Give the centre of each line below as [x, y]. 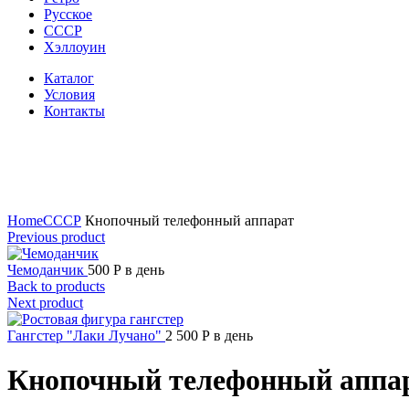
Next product [45, 303]
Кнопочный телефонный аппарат [188, 220]
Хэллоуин [75, 47]
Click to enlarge [53, 204]
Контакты [74, 111]
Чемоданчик [47, 270]
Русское [68, 14]
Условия [69, 94]
